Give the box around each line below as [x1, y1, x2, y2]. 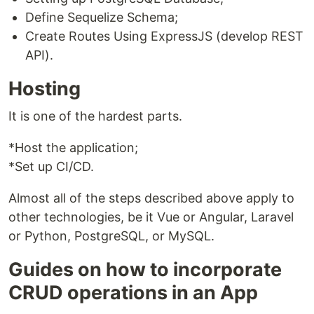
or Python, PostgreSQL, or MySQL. [8, 228, 214, 243]
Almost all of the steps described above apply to [8, 190, 294, 205]
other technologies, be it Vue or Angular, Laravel [8, 209, 294, 224]
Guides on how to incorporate [8, 257, 282, 281]
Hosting [8, 76, 81, 100]
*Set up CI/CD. [8, 158, 94, 174]
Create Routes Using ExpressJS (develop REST [25, 28, 303, 43]
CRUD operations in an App [8, 280, 258, 304]
